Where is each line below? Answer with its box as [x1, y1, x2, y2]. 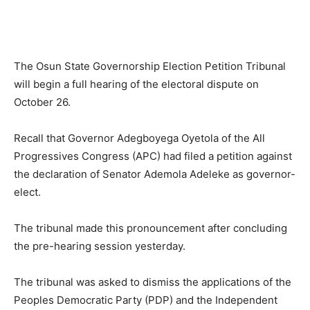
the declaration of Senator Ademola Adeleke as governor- [14, 167, 295, 181]
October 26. [14, 95, 71, 109]
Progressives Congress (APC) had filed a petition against [14, 149, 292, 163]
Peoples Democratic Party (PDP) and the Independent [14, 293, 277, 307]
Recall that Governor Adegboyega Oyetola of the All [14, 131, 265, 145]
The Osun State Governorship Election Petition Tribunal [14, 59, 286, 73]
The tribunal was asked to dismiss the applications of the [14, 275, 291, 289]
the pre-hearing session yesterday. [14, 239, 185, 253]
